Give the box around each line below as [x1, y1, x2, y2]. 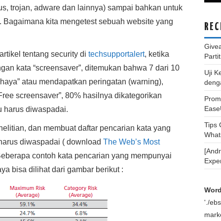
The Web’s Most [103, 138, 160, 146]
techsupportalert [88, 50, 145, 58]
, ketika [145, 50, 169, 58]
